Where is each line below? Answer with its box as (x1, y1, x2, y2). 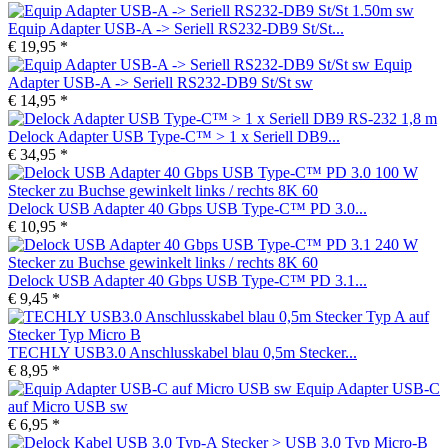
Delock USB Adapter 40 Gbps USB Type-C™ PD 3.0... (8, 199, 367, 217)
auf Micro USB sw (8, 397, 128, 415)
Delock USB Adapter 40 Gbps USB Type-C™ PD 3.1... (8, 271, 367, 289)
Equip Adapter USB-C (296, 379, 440, 397)
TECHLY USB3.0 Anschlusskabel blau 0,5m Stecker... (8, 343, 357, 361)
